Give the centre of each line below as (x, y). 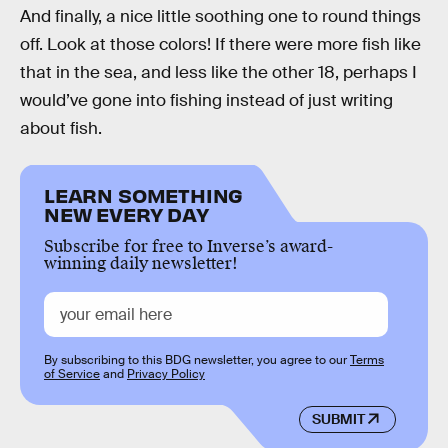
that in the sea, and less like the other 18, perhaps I (218, 73)
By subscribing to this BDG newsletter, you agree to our (197, 359)
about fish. (61, 129)
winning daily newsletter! (141, 263)
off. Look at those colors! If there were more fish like (220, 45)
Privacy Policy (166, 373)
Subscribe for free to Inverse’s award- (188, 246)
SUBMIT (338, 419)
